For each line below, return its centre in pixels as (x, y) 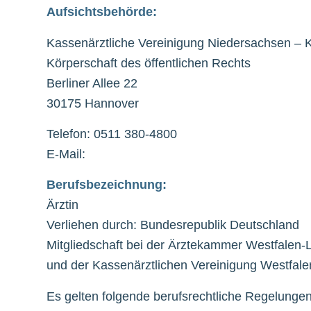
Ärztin (62, 205)
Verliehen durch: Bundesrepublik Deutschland (173, 225)
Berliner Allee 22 (92, 83)
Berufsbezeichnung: (107, 185)
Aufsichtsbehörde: (102, 12)
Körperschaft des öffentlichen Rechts (149, 63)
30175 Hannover (93, 103)
